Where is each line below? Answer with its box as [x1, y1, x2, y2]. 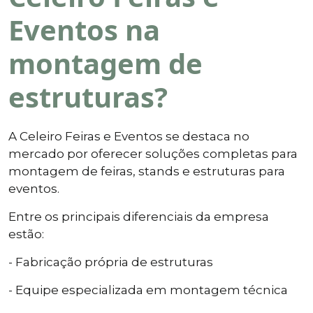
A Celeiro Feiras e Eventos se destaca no [8, 129, 249, 143]
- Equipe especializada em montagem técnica [8, 282, 288, 297]
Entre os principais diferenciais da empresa [8, 209, 269, 224]
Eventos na [8, 10, 160, 49]
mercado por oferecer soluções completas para [8, 146, 298, 161]
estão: [8, 226, 44, 241]
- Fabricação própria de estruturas [8, 254, 213, 269]
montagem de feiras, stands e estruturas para [8, 163, 285, 178]
